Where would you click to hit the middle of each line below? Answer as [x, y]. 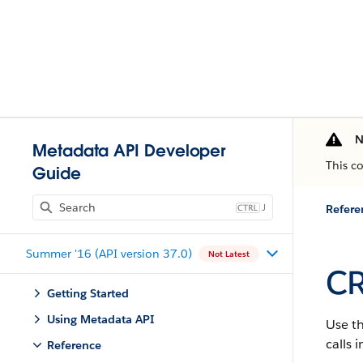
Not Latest [229, 254]
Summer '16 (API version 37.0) [109, 253]
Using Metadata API [100, 319]
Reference [74, 345]
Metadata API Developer [129, 151]
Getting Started [88, 293]
